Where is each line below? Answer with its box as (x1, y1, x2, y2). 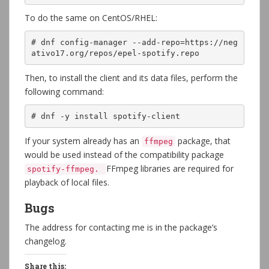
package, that (175, 135, 231, 147)
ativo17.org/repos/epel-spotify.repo (31, 48, 199, 58)
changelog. (25, 235, 67, 247)
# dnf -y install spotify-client (31, 111, 180, 121)
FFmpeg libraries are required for (106, 163, 234, 174)
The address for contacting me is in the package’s (25, 222, 217, 233)
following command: (25, 86, 104, 97)
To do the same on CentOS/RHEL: (25, 12, 157, 23)
